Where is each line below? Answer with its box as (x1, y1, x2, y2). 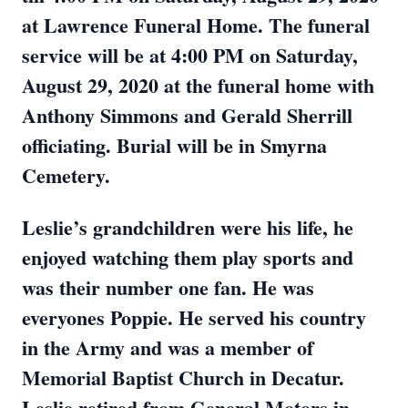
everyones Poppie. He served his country (22, 302, 366, 332)
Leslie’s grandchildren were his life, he (22, 212, 353, 242)
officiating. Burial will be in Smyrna (22, 130, 327, 160)
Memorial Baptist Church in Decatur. (22, 362, 344, 393)
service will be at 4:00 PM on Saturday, (22, 40, 358, 70)
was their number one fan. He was (22, 272, 314, 302)
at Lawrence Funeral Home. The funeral (22, 10, 370, 40)
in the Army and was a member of (22, 332, 313, 362)
